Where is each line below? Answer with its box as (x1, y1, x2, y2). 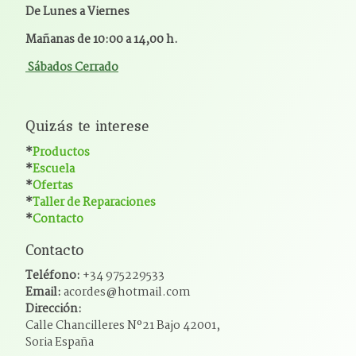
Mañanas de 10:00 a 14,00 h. (25, 29, 178, 49)
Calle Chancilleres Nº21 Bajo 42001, (25, 316, 220, 336)
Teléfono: (25, 266, 83, 286)
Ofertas (33, 176, 73, 195)
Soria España (25, 333, 94, 353)
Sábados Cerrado (25, 57, 118, 77)
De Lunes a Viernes (25, 2, 130, 21)
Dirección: (25, 300, 82, 319)
